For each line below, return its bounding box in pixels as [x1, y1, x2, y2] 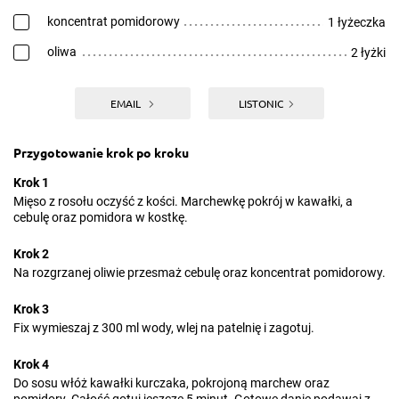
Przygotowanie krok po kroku [13, 144, 189, 160]
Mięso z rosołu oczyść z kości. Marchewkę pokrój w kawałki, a [13, 194, 353, 208]
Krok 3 [13, 302, 49, 316]
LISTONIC [238, 96, 283, 110]
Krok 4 [13, 357, 49, 371]
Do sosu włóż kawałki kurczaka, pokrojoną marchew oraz [13, 376, 330, 390]
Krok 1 [13, 175, 49, 190]
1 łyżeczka [328, 15, 386, 29]
